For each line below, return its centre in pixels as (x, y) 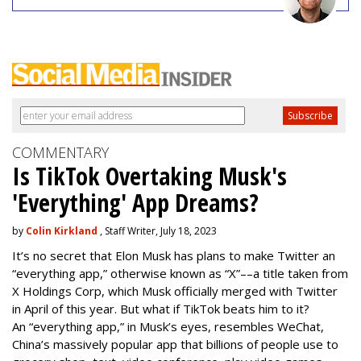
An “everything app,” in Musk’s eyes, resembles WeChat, (168, 326)
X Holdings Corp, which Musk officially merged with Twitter (175, 290)
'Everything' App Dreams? (135, 202)
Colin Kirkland (62, 230)
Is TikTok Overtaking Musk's (149, 176)
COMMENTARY (60, 152)
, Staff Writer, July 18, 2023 (157, 230)
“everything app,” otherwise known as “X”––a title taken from (180, 273)
